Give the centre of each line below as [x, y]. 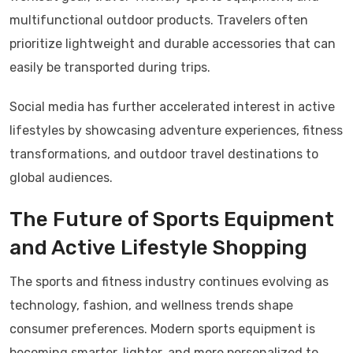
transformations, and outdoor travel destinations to [164, 154]
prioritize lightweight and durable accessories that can [173, 44]
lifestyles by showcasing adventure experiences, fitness [176, 131]
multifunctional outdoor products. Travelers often [159, 20]
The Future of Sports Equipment [172, 220]
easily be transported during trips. [110, 68]
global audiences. [61, 178]
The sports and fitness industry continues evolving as [169, 282]
